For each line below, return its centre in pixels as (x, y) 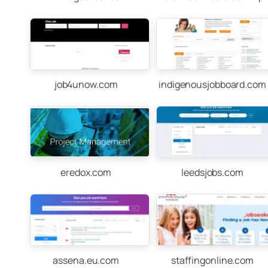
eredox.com (86, 172)
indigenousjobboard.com (212, 84)
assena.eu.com (86, 260)
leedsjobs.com (212, 172)
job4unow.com (86, 84)
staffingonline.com (212, 260)
